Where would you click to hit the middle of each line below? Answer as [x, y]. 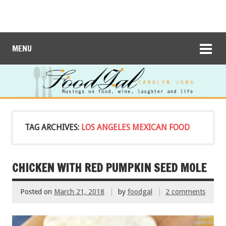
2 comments [186, 192]
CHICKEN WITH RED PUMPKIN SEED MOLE [109, 167]
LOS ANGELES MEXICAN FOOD [135, 127]
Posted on [37, 192]
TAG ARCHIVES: [53, 127]
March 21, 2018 [79, 192]
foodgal [140, 192]
